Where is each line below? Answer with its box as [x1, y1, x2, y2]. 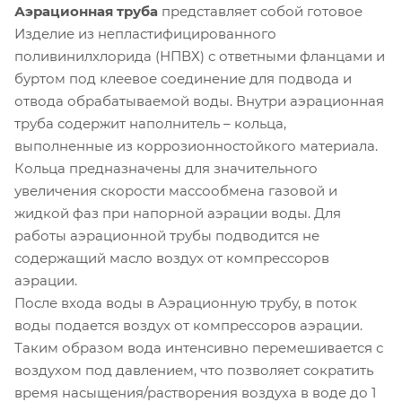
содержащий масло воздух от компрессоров [14, 249, 329, 267]
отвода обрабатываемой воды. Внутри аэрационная [14, 92, 384, 109]
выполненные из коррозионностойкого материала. [14, 136, 378, 154]
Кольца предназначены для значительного [14, 159, 318, 177]
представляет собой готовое [158, 2, 363, 20]
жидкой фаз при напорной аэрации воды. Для [14, 204, 341, 222]
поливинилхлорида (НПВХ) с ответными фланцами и [14, 47, 385, 65]
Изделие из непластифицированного [14, 24, 276, 42]
